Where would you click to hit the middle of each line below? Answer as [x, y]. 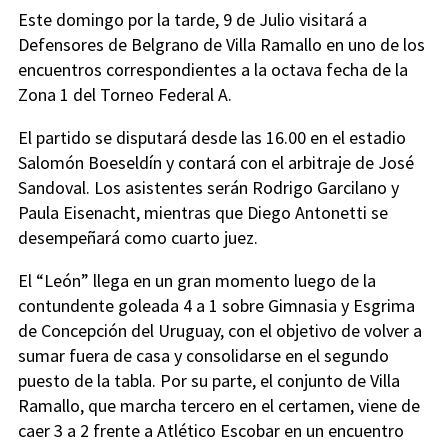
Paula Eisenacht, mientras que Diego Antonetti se [203, 212]
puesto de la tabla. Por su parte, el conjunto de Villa [209, 380]
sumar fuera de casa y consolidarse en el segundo [203, 355]
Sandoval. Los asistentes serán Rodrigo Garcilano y [208, 187]
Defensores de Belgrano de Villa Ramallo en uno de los [221, 44]
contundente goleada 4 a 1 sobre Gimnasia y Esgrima [216, 305]
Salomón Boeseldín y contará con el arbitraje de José [216, 162]
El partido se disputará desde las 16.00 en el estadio [212, 137]
